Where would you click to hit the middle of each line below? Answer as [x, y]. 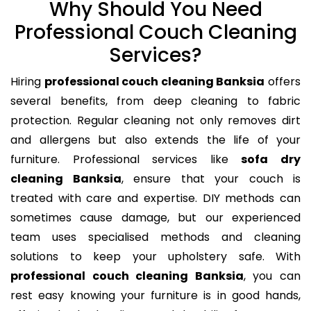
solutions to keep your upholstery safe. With [155, 257]
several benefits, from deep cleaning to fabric [155, 101]
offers [283, 82]
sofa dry [271, 160]
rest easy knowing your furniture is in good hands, [155, 296]
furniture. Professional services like [126, 160]
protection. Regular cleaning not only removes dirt [155, 121]
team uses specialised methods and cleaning [155, 237]
